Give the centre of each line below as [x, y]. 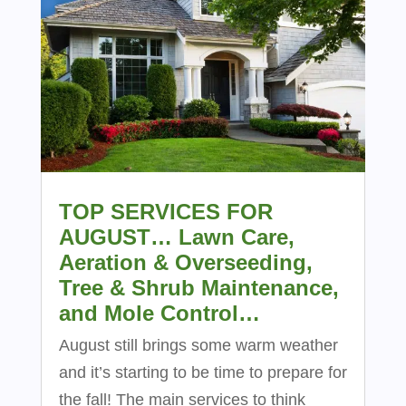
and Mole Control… [159, 313]
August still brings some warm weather [198, 345]
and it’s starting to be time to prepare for [203, 372]
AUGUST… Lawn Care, [176, 237]
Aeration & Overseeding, [185, 262]
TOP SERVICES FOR [165, 211]
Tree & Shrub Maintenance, [198, 287]
